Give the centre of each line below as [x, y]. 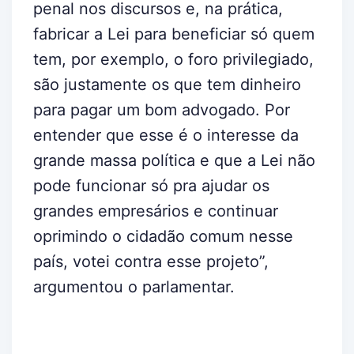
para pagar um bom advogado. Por [162, 109]
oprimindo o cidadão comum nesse [163, 236]
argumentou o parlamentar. [134, 286]
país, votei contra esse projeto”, [151, 261]
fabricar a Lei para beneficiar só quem [174, 34]
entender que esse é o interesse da [166, 135]
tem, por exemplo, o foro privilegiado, [173, 59]
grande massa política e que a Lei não [174, 160]
